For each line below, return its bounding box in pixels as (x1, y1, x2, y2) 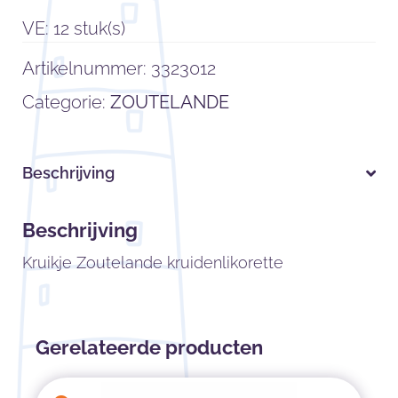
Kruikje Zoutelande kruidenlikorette (22, 253, 284, 273)
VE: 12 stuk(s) (22, 17, 126, 39)
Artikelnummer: (22, 57, 152, 79)
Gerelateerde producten (36, 336, 264, 360)
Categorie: (22, 91, 111, 113)
